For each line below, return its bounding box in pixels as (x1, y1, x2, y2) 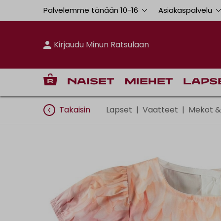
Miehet (124, 77, 173, 86)
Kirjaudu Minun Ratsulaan (54, 38, 149, 50)
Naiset (67, 77, 114, 86)
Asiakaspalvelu (158, 5, 214, 15)
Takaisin (59, 104, 90, 115)
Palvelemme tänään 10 (43, 5, 127, 15)
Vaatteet (143, 104, 178, 115)
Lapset (106, 104, 132, 115)
